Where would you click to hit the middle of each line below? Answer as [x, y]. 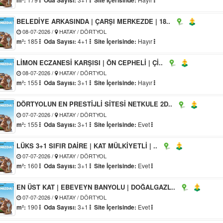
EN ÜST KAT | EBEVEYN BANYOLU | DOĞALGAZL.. [96, 187]
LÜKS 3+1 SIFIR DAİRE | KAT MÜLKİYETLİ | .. [87, 145]
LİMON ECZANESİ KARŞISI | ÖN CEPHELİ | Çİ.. [90, 63]
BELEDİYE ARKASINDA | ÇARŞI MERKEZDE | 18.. [94, 21]
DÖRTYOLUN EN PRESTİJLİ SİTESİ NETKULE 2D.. [95, 104]
